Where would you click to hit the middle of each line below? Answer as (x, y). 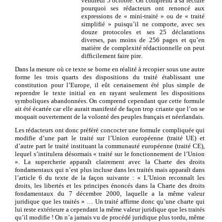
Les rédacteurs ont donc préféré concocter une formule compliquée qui (110, 130)
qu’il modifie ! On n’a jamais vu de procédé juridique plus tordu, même (110, 217)
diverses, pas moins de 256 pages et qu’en (143, 40)
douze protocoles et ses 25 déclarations (143, 32)
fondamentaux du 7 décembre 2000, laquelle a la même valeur (110, 193)
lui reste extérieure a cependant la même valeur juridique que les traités (110, 209)
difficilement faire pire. (112, 55)
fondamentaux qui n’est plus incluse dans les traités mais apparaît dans (110, 169)
